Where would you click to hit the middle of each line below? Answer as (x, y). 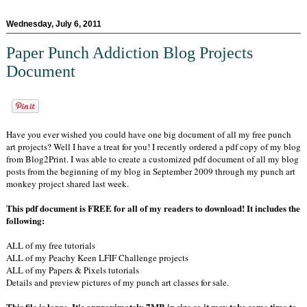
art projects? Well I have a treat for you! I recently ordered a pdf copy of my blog (153, 147)
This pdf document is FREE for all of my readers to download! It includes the (153, 208)
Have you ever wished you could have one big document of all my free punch (149, 135)
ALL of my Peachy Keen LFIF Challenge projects (97, 258)
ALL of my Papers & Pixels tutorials (73, 270)
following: (25, 221)
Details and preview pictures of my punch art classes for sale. (118, 283)
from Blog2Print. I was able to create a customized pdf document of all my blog (152, 159)
